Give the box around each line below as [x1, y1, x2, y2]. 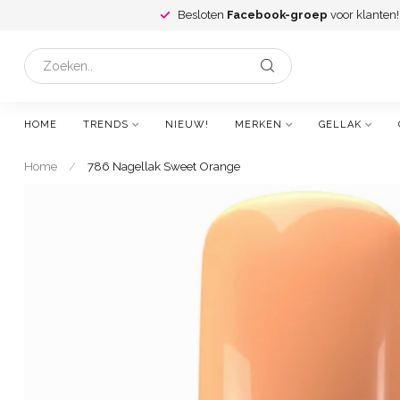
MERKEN [235, 119, 282, 130]
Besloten [178, 8, 227, 21]
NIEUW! [165, 119, 209, 130]
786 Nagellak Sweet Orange [87, 159, 240, 173]
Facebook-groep [227, 8, 328, 21]
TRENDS [83, 119, 129, 130]
